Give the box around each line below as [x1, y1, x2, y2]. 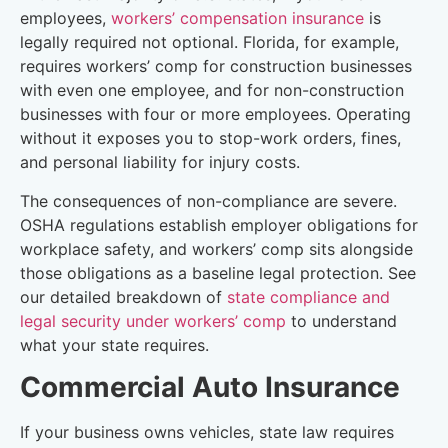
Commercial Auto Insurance [20, 369, 400, 404]
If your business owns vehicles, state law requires [20, 421, 394, 442]
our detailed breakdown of [20, 286, 227, 307]
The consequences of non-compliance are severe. [20, 190, 397, 211]
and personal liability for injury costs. [20, 152, 300, 173]
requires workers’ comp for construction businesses [20, 56, 412, 77]
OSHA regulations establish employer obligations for [20, 214, 418, 235]
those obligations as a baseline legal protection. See [20, 262, 416, 283]
